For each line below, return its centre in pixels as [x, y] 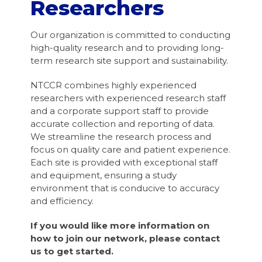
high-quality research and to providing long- [127, 47]
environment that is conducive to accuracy [125, 188]
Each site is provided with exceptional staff [124, 162]
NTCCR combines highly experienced [114, 85]
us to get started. [72, 251]
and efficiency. [62, 201]
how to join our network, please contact [125, 238]
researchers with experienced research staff [128, 98]
